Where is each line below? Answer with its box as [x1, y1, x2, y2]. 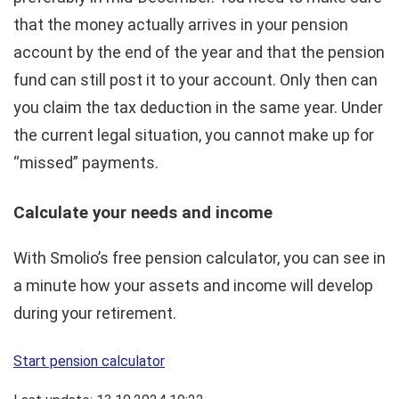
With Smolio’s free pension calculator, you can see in [13, 248, 386, 267]
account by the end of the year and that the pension [13, 42, 385, 61]
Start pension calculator [13, 352, 165, 370]
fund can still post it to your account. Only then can [13, 69, 378, 89]
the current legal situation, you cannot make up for [13, 125, 374, 144]
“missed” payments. [13, 152, 159, 172]
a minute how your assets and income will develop [13, 275, 373, 295]
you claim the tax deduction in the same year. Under [13, 97, 383, 117]
